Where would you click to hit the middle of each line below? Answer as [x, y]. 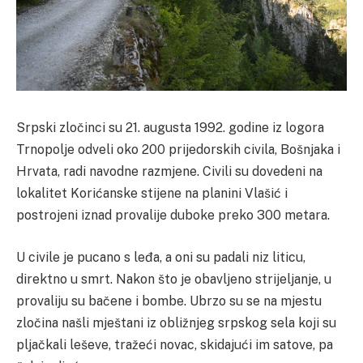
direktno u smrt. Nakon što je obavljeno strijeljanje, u [174, 279]
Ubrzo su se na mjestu [256, 301]
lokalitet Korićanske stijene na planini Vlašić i [152, 194]
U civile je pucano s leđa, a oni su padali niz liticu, [161, 257]
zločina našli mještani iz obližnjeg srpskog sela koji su [176, 322]
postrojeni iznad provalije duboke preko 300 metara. [173, 216]
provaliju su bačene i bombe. [103, 301]
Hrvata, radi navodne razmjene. [109, 172]
